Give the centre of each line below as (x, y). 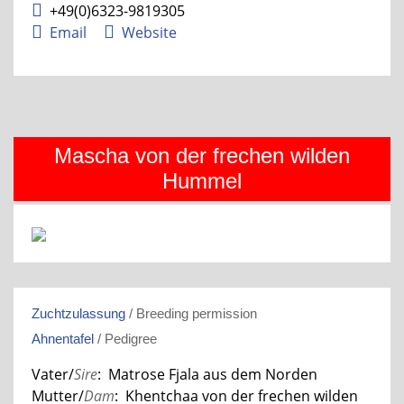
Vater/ (53, 374)
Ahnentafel (63, 338)
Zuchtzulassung (78, 313)
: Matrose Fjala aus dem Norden (207, 374)
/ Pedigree (125, 338)
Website (149, 32)
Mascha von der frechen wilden (202, 155)
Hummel (202, 180)
